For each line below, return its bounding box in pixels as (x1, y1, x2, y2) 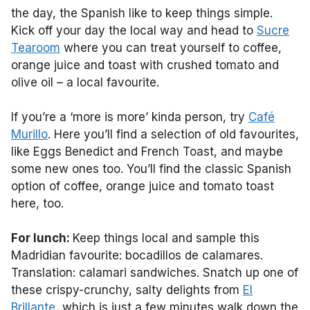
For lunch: (11, 230, 73, 245)
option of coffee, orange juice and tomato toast (11, 179, 274, 193)
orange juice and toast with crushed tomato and (11, 57, 279, 72)
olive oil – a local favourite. (11, 75, 159, 89)
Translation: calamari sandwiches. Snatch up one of (11, 265, 298, 280)
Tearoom (11, 40, 60, 55)
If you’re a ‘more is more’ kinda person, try (11, 109, 248, 124)
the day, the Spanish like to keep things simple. (11, 6, 273, 20)
